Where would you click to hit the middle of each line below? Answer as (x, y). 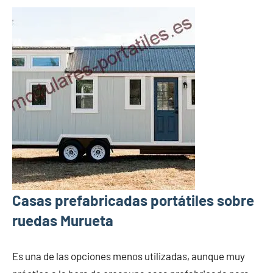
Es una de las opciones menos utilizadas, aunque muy (129, 256)
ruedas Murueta (63, 221)
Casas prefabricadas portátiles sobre (133, 200)
